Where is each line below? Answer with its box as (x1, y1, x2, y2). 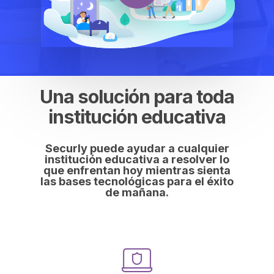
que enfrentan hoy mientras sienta (43, 163, 231, 177)
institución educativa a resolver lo (45, 152, 229, 166)
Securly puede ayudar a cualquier (45, 141, 229, 155)
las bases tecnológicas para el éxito (40, 174, 234, 188)
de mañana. (105, 185, 169, 199)
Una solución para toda (40, 85, 234, 108)
